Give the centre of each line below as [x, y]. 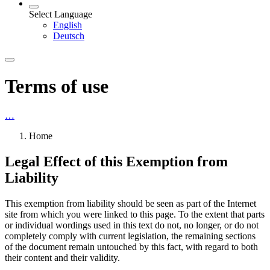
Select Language [61, 14]
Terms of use [57, 86]
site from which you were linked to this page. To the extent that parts [135, 215]
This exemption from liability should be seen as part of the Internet [130, 204]
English [67, 25]
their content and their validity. [62, 258]
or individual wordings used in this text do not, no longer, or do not [132, 225]
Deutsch [69, 36]
